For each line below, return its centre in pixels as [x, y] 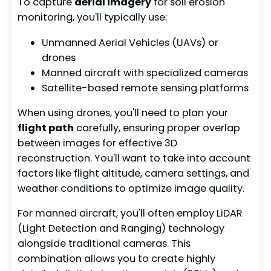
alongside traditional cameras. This [104, 244]
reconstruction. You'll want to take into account [134, 158]
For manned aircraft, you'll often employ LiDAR [130, 214]
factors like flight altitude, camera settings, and [134, 173]
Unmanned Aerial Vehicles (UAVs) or [130, 42]
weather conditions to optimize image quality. [131, 188]
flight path [46, 128]
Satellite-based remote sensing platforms [145, 88]
